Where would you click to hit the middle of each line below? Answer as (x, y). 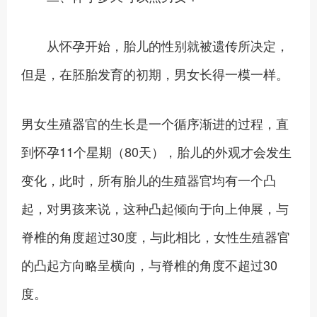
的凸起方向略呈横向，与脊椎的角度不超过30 (149, 264)
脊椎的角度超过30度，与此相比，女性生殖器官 (156, 236)
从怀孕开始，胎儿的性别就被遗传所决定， (155, 45)
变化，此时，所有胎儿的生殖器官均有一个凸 (149, 179)
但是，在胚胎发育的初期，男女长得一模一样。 (155, 73)
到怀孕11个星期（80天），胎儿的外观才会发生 (156, 151)
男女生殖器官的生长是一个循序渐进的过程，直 (155, 123)
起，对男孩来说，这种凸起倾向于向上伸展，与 (155, 208)
